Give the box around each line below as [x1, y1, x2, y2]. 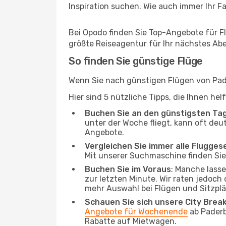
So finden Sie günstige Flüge [69, 55, 203, 67]
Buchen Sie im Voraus [85, 164, 171, 174]
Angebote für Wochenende [85, 207, 188, 216]
